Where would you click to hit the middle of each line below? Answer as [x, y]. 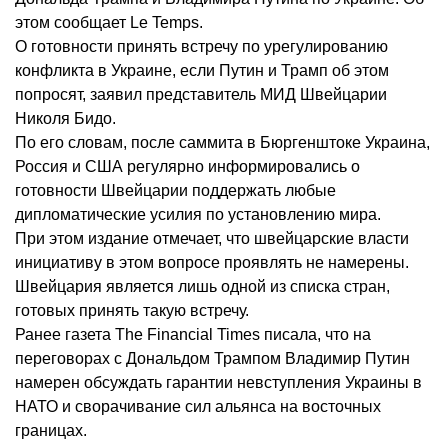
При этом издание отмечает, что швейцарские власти [212, 239]
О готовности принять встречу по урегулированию [201, 47]
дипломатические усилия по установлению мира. [198, 215]
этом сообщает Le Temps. [109, 23]
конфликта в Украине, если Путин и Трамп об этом [202, 71]
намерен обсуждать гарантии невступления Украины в [218, 383]
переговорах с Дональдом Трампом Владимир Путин [212, 359]
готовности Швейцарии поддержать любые [175, 191]
